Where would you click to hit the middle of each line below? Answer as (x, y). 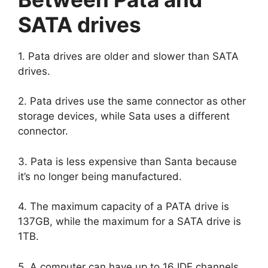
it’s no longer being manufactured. (100, 176)
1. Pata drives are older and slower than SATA (128, 56)
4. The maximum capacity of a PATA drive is (124, 207)
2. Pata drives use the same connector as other (132, 101)
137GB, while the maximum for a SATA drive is (130, 222)
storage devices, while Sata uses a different (124, 116)
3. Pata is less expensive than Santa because (127, 161)
